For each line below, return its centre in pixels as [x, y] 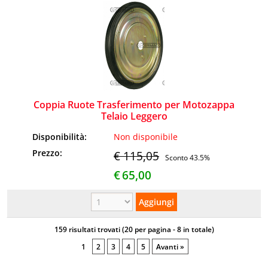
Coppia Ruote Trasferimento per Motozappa [134, 104]
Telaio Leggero [134, 116]
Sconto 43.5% [188, 157]
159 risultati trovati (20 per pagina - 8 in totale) [134, 229]
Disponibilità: [61, 136]
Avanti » [170, 246]
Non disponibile [146, 136]
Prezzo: [49, 153]
